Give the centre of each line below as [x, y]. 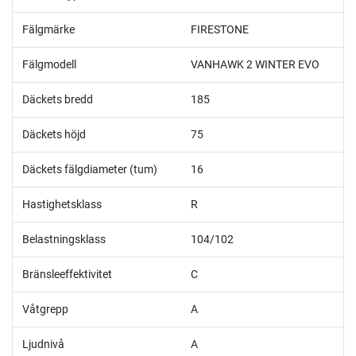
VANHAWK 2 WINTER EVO [255, 64]
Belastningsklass [64, 239]
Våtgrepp [45, 309]
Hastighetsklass [62, 204]
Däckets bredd [58, 99]
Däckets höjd [54, 134]
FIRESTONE [220, 29]
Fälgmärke [48, 29]
